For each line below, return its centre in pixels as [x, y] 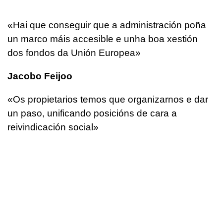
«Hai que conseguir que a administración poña [107, 25]
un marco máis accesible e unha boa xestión [103, 39]
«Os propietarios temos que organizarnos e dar [108, 99]
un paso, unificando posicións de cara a [92, 113]
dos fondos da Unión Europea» [74, 53]
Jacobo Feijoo [40, 76]
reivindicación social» [53, 127]
